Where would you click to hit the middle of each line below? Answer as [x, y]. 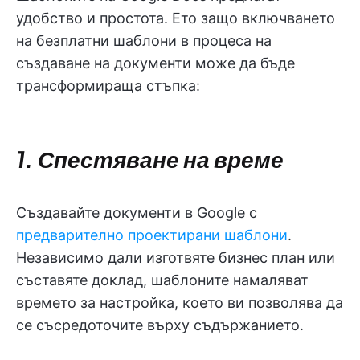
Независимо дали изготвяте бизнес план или [176, 258]
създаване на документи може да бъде [155, 63]
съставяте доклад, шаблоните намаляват [162, 280]
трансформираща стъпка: [108, 86]
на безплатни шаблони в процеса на [144, 41]
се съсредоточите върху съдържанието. [160, 325]
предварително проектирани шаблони [152, 235]
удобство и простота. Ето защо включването [176, 18]
